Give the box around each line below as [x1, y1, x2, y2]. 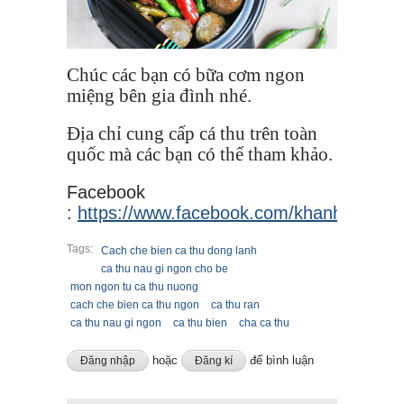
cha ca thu [239, 316, 289, 329]
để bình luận [246, 353, 314, 367]
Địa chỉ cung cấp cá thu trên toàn [67, 122, 317, 144]
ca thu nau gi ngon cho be [101, 262, 228, 275]
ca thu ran [211, 298, 260, 311]
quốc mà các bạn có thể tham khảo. [67, 142, 333, 165]
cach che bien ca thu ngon [70, 298, 199, 311]
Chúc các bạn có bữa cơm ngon [67, 63, 305, 86]
